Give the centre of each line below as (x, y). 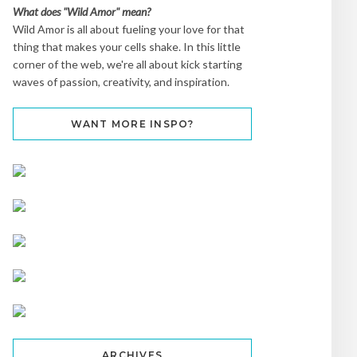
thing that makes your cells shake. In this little (127, 46)
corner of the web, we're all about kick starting (127, 64)
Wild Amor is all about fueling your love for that (129, 29)
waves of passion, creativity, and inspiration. (121, 81)
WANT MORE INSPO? (132, 124)
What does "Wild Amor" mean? (82, 11)
